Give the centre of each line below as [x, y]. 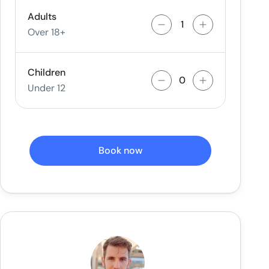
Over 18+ [47, 32]
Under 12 [47, 88]
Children [47, 72]
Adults [42, 17]
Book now [120, 150]
